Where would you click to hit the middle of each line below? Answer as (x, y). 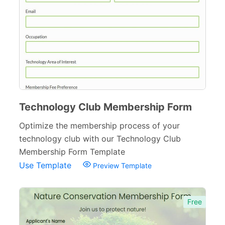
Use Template (46, 165)
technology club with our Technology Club (100, 139)
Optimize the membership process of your (99, 126)
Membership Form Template (72, 152)
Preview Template (121, 165)
